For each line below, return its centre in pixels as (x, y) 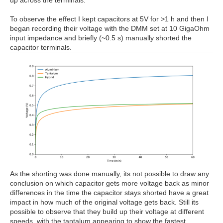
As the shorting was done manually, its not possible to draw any (110, 173)
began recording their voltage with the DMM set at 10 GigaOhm (110, 29)
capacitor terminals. (41, 48)
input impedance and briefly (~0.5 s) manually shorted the (101, 38)
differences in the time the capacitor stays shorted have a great (109, 192)
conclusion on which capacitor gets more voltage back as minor (110, 183)
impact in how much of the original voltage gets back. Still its (104, 202)
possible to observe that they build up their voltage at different (107, 211)
